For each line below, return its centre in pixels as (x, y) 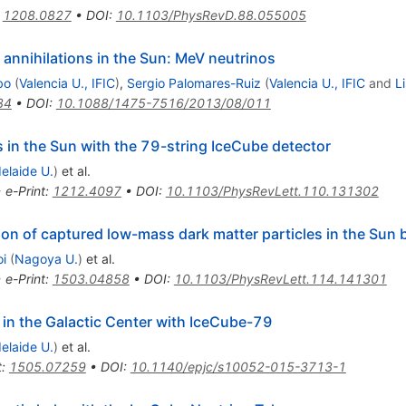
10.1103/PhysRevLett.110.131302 (272, 190)
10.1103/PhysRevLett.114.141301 (280, 278)
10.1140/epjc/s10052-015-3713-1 (238, 366)
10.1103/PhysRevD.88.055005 (211, 14)
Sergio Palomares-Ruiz (193, 82)
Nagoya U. (46, 258)
